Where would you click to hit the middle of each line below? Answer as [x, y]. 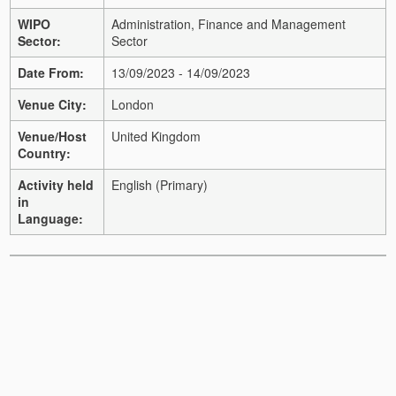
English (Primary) [160, 184]
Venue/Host [52, 136]
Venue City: [52, 104]
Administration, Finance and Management [228, 23]
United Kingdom [156, 136]
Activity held [56, 184]
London [133, 104]
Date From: [51, 72]
